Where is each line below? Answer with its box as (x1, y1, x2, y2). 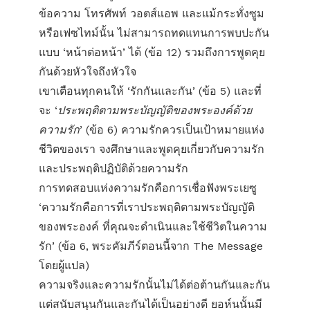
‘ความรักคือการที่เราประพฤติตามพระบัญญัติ (39, 201, 255, 214)
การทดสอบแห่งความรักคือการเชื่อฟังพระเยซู (39, 181, 257, 194)
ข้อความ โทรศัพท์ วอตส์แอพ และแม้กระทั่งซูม (39, 7, 264, 20)
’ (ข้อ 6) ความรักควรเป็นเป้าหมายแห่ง (80, 123, 264, 136)
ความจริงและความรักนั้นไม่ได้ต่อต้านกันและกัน (39, 278, 270, 291)
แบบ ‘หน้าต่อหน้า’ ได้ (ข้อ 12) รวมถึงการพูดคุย (39, 46, 265, 59)
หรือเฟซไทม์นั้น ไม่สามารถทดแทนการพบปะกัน (39, 26, 269, 39)
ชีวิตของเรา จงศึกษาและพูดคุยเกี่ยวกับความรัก (39, 143, 264, 156)
